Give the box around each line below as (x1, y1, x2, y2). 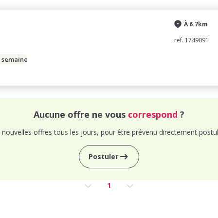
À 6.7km (184, 20, 208, 28)
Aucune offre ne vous (34, 109, 128, 120)
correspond (128, 109, 178, 120)
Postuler (88, 152, 118, 161)
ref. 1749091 (174, 36, 209, 44)
